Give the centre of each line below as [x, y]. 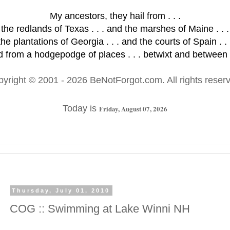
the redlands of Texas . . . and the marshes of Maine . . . [115, 29]
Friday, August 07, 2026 [133, 109]
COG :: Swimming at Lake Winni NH [100, 208]
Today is [81, 108]
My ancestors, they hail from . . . [115, 16]
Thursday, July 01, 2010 [61, 190]
